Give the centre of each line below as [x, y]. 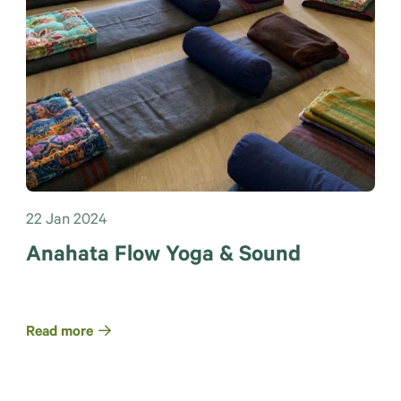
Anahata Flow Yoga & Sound [163, 256]
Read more [59, 333]
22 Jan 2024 [66, 221]
